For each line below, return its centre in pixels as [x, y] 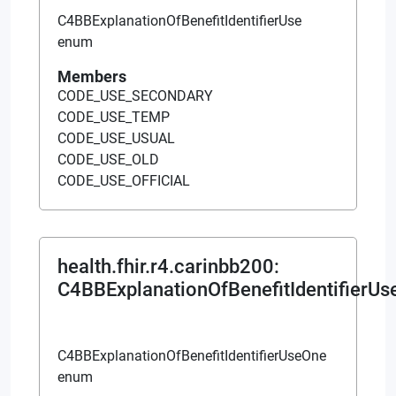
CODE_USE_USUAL [116, 138]
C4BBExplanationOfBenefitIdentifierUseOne [192, 355]
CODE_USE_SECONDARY [135, 95]
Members [92, 76]
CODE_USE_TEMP [114, 117]
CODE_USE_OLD [108, 159]
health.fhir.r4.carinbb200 [166, 266]
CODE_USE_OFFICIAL [124, 180]
